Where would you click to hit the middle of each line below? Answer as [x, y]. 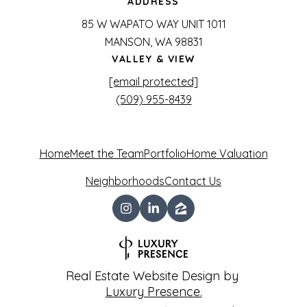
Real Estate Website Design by [153, 276]
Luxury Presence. [153, 292]
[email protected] [153, 82]
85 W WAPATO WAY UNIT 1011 [153, 24]
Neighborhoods [125, 181]
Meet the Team [107, 154]
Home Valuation [227, 154]
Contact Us [193, 181]
